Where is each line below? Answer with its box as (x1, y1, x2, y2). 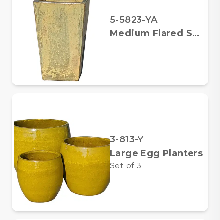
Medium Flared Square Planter (192, 28, 200, 39)
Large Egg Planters (110, 148, 203, 159)
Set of (110, 161, 137, 171)
